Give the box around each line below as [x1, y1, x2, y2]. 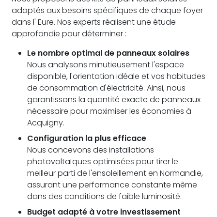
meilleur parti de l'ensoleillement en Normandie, [27, 167, 203, 179]
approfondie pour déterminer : [12, 28, 126, 39]
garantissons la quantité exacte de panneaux [27, 93, 201, 105]
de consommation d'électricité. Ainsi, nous [27, 82, 186, 93]
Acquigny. [27, 117, 64, 128]
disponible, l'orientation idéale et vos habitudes [27, 70, 205, 82]
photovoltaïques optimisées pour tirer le [27, 155, 178, 167]
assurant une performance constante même [27, 179, 197, 190]
